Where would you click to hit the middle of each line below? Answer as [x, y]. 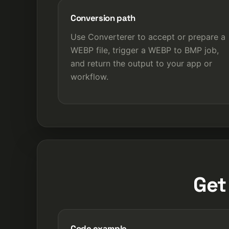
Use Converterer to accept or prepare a [148, 37]
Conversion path [103, 18]
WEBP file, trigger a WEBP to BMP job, [145, 50]
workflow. [89, 76]
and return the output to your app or [141, 63]
